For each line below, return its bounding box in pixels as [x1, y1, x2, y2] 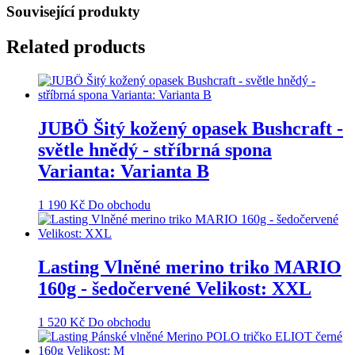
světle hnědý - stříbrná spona [38, 139, 272, 160]
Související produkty [6, 3, 140, 21]
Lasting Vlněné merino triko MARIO [38, 256, 342, 277]
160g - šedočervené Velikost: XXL [38, 277, 311, 299]
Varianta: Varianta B [38, 160, 209, 181]
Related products [6, 36, 145, 58]
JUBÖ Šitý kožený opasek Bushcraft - [38, 117, 343, 139]
